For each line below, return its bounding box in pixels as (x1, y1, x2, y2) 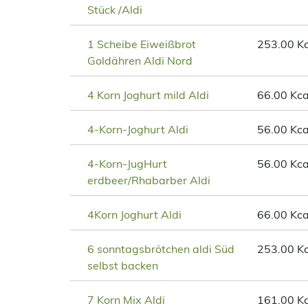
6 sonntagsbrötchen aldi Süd (87, 242, 234, 256)
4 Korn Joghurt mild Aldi (87, 88, 209, 102)
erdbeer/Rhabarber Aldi (87, 173, 210, 188)
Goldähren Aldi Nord (87, 54, 192, 68)
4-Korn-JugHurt (87, 157, 167, 171)
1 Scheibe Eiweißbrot (87, 37, 196, 52)
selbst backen (87, 258, 158, 273)
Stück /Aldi (87, 3, 142, 17)
